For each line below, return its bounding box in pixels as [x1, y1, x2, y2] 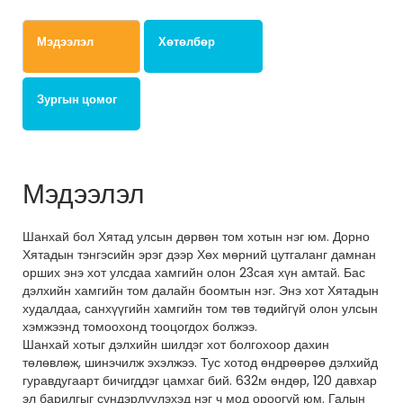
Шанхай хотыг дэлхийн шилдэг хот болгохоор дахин [22, 335, 329, 354]
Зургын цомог [37, 90, 117, 108]
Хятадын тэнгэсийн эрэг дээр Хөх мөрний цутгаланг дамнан [22, 245, 376, 264]
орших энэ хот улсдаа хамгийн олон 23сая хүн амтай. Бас [22, 263, 365, 282]
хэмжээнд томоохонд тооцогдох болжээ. [22, 317, 257, 336]
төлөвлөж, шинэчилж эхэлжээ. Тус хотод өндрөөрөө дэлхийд [22, 353, 378, 372]
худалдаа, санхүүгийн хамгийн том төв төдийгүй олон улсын [22, 299, 378, 318]
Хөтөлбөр [158, 32, 216, 50]
